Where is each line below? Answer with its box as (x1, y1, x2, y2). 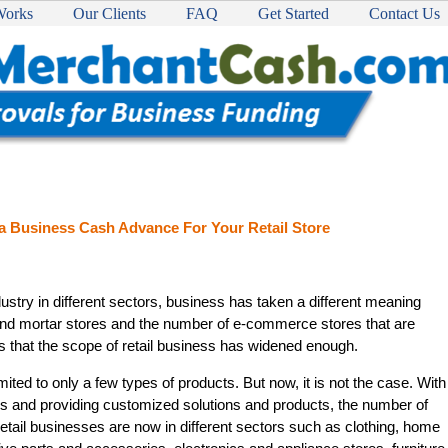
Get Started (258, 5, 329, 22)
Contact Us (369, 5, 440, 22)
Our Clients (73, 5, 146, 22)
